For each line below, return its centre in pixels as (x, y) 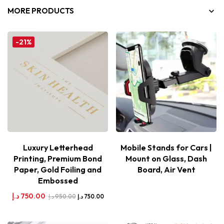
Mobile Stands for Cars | (166, 147)
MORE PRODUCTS (41, 11)
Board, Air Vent (166, 169)
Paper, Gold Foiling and (58, 169)
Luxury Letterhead (58, 147)
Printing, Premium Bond (58, 158)
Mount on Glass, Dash (166, 158)
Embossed (58, 180)
